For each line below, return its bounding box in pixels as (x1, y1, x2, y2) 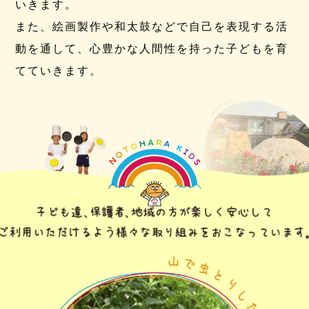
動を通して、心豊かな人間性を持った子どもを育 (15, 43, 289, 55)
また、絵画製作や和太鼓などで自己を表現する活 (15, 21, 289, 33)
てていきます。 (15, 65, 103, 77)
